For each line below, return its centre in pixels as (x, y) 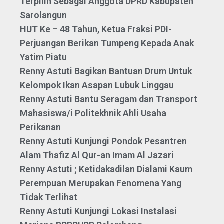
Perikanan (40, 127)
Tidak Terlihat (49, 197)
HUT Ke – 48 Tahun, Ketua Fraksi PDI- (96, 29)
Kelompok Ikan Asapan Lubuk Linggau (97, 85)
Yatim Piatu (43, 57)
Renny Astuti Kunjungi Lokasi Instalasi (98, 211)
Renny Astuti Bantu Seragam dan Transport (109, 99)
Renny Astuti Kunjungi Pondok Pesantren (103, 141)
